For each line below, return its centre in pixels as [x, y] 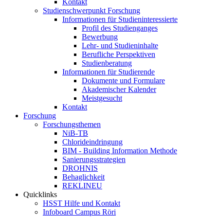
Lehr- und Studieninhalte [120, 45]
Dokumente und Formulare [123, 81]
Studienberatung [107, 63]
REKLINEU [82, 186]
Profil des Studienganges [120, 28]
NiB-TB [75, 133]
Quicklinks [40, 194]
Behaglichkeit [83, 177]
